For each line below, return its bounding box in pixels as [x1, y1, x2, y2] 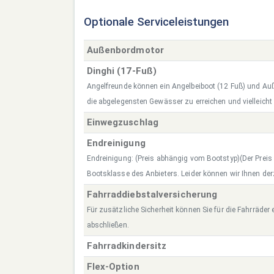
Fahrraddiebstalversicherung [86, 189, 218, 201]
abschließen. [86, 221, 129, 230]
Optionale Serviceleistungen [84, 15, 229, 29]
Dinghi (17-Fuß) [86, 65, 157, 77]
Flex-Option [86, 261, 139, 273]
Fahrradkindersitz [86, 240, 167, 252]
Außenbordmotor [86, 45, 164, 56]
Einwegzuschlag [86, 117, 158, 128]
